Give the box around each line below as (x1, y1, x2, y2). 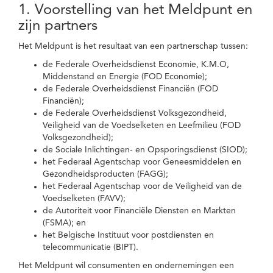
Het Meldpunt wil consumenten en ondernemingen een (18, 261, 234, 270)
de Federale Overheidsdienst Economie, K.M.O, (43, 60, 229, 69)
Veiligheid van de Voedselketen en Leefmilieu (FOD (43, 121, 241, 130)
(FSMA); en (43, 219, 86, 227)
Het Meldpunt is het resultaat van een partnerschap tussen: (18, 42, 248, 51)
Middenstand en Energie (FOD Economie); (43, 73, 207, 81)
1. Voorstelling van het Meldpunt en (18, 3, 252, 18)
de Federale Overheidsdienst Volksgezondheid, (43, 109, 227, 118)
